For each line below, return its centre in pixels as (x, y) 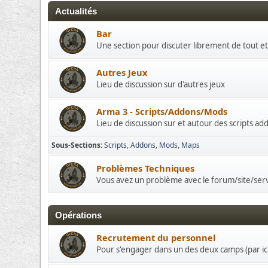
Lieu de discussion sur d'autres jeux (161, 84)
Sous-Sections (76, 145)
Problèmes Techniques (146, 168)
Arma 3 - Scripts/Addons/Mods (162, 111)
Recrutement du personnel (156, 237)
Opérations (79, 215)
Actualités (76, 11)
